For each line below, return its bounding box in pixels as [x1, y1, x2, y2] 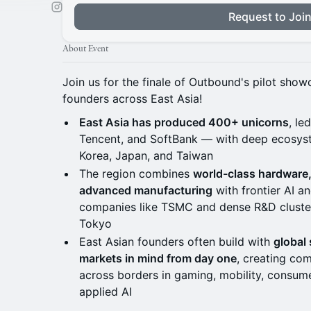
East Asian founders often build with [79, 235, 274, 249]
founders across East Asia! [62, 92, 202, 106]
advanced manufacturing [79, 183, 212, 197]
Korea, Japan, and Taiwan [79, 149, 213, 162]
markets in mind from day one [79, 251, 237, 265]
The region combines [79, 167, 193, 180]
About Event [62, 42, 108, 55]
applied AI [79, 285, 132, 299]
